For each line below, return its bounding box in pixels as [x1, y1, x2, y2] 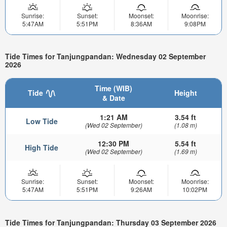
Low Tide [25, 116, 58, 127]
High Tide [25, 142, 58, 153]
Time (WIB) [95, 83, 132, 94]
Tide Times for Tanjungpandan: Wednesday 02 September [5, 51, 206, 62]
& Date [102, 93, 125, 103]
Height [174, 88, 197, 98]
